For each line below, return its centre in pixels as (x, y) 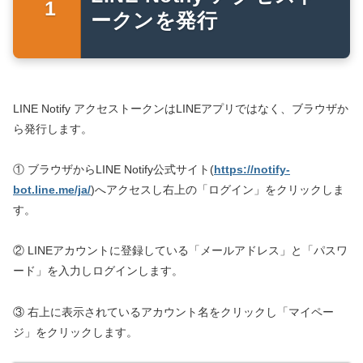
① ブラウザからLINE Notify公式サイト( (113, 170)
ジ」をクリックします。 (75, 332)
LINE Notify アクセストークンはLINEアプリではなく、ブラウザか (181, 109)
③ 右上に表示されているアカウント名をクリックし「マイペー (173, 312)
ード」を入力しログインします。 (98, 271)
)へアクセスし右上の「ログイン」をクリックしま (218, 190)
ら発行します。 (53, 129)
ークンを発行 (154, 21)
